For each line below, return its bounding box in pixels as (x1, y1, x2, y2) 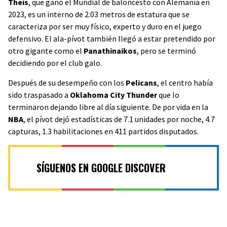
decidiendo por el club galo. (8, 58, 102, 68)
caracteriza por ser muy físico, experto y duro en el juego (8, 21, 202, 31)
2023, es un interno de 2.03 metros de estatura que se (8, 9, 190, 19)
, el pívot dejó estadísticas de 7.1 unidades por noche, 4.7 (23, 114, 215, 124)
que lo (159, 90, 179, 100)
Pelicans (126, 78, 157, 88)
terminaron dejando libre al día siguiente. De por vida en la (8, 102, 208, 112)
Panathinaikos (84, 46, 137, 56)
